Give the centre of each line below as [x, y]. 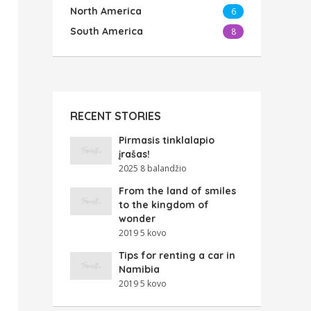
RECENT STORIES [116, 116]
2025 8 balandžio [153, 168]
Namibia [139, 269]
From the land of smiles [177, 191]
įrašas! [134, 154]
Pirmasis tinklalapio [167, 140]
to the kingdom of [164, 205]
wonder [137, 219]
